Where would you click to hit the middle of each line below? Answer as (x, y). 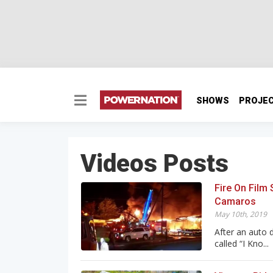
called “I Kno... (242, 244)
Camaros (235, 202)
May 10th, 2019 (241, 214)
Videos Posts (154, 164)
